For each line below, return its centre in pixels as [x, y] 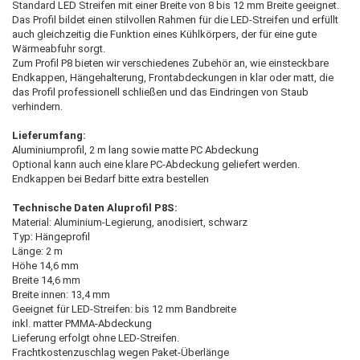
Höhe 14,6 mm [45, 265]
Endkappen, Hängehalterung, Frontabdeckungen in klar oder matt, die [173, 77]
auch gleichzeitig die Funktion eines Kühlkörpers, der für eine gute [164, 34]
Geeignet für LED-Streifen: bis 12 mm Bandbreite [124, 309]
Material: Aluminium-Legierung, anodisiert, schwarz [130, 222]
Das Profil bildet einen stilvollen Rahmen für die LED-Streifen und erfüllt [175, 19]
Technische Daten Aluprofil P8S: [95, 207]
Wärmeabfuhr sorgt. [59, 48]
